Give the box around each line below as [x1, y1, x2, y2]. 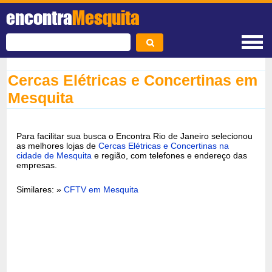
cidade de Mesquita [16, 150, 92, 160]
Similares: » [16, 184, 64, 194]
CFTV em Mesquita [64, 184, 139, 194]
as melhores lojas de [16, 140, 99, 151]
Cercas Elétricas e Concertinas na [98, 140, 229, 151]
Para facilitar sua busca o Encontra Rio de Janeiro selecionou [16, 131, 253, 141]
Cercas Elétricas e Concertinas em [8, 72, 258, 89]
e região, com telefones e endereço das [92, 150, 248, 160]
